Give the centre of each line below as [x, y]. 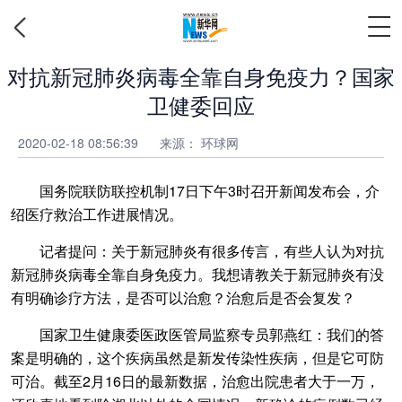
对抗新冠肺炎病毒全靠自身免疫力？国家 [201, 76]
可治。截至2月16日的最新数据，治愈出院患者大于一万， [195, 381]
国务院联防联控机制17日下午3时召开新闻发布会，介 [195, 191]
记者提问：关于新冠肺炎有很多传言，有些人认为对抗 [197, 251]
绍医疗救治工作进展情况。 [97, 214]
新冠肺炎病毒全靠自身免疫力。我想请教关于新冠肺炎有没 [197, 274]
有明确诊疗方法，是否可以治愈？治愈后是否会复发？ [183, 297]
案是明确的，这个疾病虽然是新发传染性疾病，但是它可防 [197, 358]
